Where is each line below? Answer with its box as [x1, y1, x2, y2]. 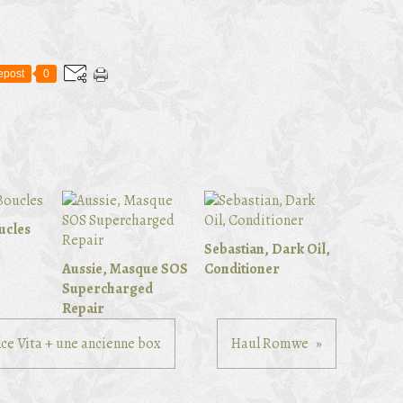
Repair [62, 299, 104, 318]
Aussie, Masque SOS [62, 259, 188, 279]
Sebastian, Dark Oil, [203, 239, 330, 259]
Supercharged [62, 279, 153, 299]
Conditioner [203, 259, 280, 279]
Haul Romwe [231, 334, 309, 354]
